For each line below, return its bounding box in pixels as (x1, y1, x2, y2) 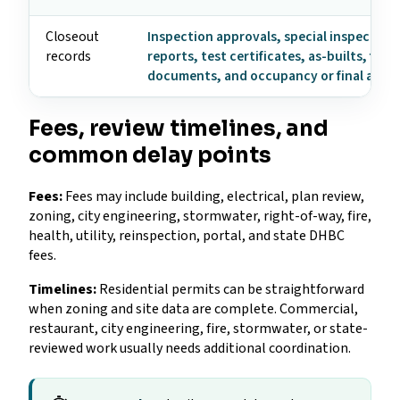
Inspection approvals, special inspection (147, 27, 396, 47)
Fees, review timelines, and (29, 115, 329, 143)
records (46, 46, 91, 67)
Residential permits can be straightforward (96, 279, 364, 300)
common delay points (29, 142, 271, 170)
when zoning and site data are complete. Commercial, (29, 299, 358, 320)
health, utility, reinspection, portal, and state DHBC (29, 226, 345, 246)
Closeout (46, 27, 99, 47)
